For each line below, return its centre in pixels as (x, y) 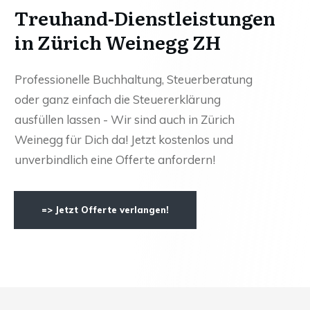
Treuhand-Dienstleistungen (145, 17)
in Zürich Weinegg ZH (118, 41)
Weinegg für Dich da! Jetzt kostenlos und (124, 139)
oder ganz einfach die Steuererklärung (118, 99)
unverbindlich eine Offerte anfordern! (115, 159)
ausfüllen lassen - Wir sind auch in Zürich (125, 119)
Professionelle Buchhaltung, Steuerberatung (134, 79)
